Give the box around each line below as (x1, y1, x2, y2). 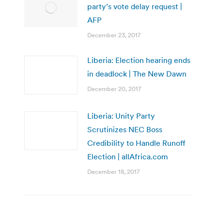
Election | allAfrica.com (87, 151, 168, 161)
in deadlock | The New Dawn (87, 68, 186, 78)
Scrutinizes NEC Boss (87, 124, 162, 134)
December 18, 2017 (87, 167, 140, 176)
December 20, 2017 (87, 84, 141, 93)
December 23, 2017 (87, 31, 141, 39)
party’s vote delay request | (87, 1, 182, 11)
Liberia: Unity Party (87, 110, 155, 121)
